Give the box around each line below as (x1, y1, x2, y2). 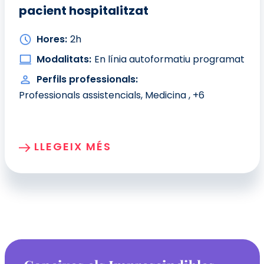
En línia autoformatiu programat (94, 52, 245, 67)
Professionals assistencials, (18, 88, 145, 103)
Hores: (36, 32, 67, 47)
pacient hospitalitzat (18, 2, 148, 19)
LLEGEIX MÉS (34, 139, 111, 154)
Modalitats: (36, 52, 91, 67)
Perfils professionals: (36, 72, 138, 87)
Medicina (144, 88, 189, 103)
